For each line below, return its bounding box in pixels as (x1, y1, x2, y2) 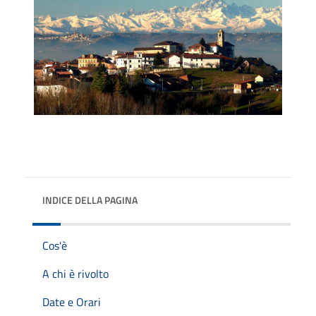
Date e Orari (42, 293, 101, 310)
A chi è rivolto (42, 265, 109, 282)
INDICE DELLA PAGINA (42, 193, 138, 207)
